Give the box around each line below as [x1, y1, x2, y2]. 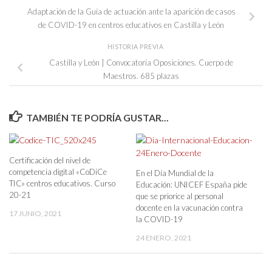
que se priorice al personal [136, 191, 223, 202]
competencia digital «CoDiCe [9, 167, 107, 177]
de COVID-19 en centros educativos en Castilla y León [38, 20, 224, 30]
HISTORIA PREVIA [107, 42, 165, 50]
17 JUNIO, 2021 [9, 209, 61, 219]
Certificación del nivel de [9, 155, 90, 166]
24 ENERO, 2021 [136, 233, 191, 243]
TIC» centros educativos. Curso [9, 178, 115, 189]
